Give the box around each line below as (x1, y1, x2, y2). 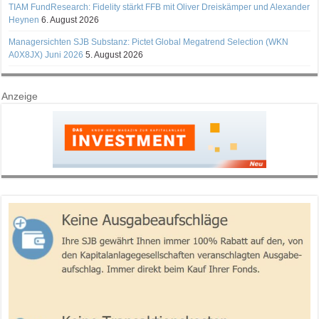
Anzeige (1, 90, 38, 102)
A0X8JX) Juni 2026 (9, 49, 84, 60)
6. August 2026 (41, 14, 100, 25)
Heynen (9, 14, 40, 25)
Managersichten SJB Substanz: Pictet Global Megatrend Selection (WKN (9, 36, 289, 47)
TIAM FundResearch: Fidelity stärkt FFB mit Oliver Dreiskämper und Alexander (9, 1, 310, 12)
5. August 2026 (85, 49, 144, 60)
